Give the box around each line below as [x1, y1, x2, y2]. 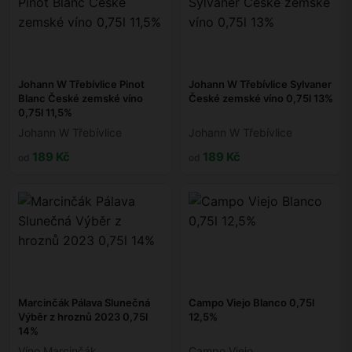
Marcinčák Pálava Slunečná [18, 296, 150, 310]
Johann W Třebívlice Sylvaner [189, 78, 332, 91]
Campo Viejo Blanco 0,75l [189, 296, 314, 310]
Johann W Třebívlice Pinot [18, 78, 145, 91]
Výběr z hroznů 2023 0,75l [18, 310, 148, 324]
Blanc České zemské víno [18, 92, 143, 105]
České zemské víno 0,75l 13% [189, 92, 333, 105]
